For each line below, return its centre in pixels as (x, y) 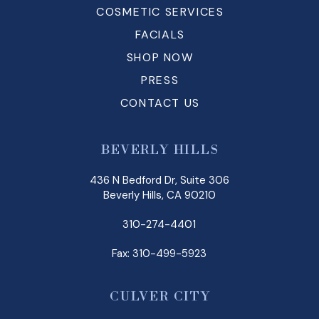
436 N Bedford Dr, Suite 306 (159, 181)
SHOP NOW (160, 58)
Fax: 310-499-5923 (159, 254)
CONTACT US (160, 103)
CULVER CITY (160, 297)
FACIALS (160, 35)
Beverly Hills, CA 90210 (159, 195)
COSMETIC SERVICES (160, 12)
